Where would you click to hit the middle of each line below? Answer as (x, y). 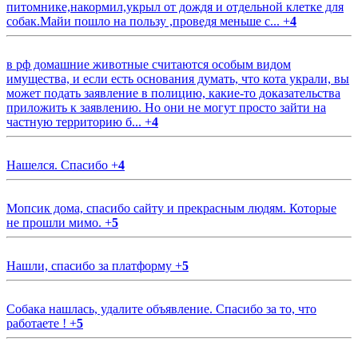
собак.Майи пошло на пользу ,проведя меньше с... (145, 22)
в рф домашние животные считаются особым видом (149, 65)
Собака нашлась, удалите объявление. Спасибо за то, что (161, 309)
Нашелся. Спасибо (59, 165)
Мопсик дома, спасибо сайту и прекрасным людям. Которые (171, 209)
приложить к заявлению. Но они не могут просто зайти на (166, 108)
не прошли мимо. (56, 223)
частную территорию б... (76, 122)
